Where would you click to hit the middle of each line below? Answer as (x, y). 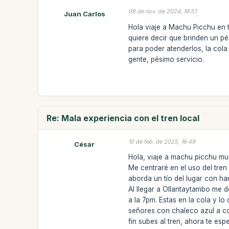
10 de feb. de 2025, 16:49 (162, 141)
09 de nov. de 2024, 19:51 (163, 11)
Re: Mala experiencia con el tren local (123, 118)
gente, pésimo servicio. (166, 59)
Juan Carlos (84, 14)
